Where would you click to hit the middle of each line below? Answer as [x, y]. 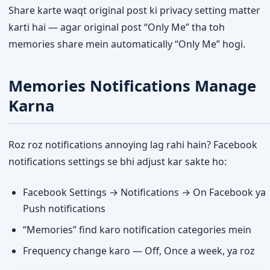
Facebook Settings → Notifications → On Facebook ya [144, 192]
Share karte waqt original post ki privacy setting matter [134, 11]
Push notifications [64, 208]
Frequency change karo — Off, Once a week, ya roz [139, 250]
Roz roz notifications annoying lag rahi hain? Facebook [133, 144]
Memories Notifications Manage [132, 86]
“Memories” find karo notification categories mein [137, 229]
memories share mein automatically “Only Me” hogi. [127, 44]
